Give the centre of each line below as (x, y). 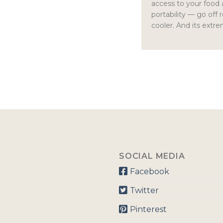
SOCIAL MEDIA (152, 156)
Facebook (149, 172)
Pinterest (148, 210)
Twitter (144, 191)
